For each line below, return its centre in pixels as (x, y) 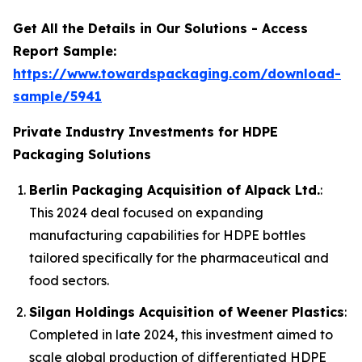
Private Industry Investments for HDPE (145, 132)
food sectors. (69, 280)
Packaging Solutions (82, 154)
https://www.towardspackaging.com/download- (177, 74)
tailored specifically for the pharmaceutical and (179, 258)
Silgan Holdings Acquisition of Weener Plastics (187, 311)
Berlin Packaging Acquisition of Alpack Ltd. (175, 190)
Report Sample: (65, 51)
